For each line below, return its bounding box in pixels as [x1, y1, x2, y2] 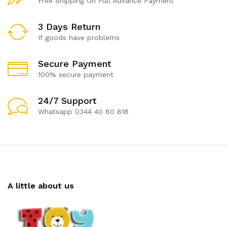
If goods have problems [38, 33, 120, 42]
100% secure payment [38, 70, 113, 79]
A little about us [8, 180, 74, 191]
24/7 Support [38, 95, 96, 106]
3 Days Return [38, 21, 100, 32]
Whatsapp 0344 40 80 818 [38, 107, 129, 116]
